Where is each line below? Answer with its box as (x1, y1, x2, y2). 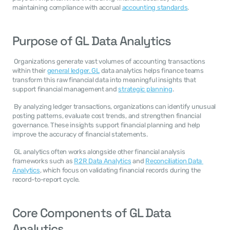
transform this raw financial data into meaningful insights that (12, 76, 196, 84)
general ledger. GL (47, 67, 100, 74)
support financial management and (12, 85, 119, 93)
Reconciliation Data (145, 157, 202, 165)
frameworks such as (12, 157, 74, 165)
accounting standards (122, 4, 188, 11)
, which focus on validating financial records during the (40, 166, 201, 174)
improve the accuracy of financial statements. (12, 130, 149, 138)
